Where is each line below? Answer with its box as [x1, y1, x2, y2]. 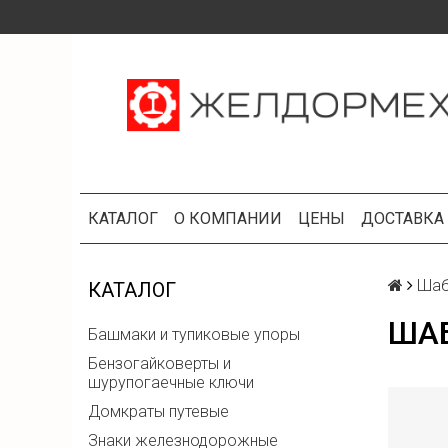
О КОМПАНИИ [174, 209, 282, 229]
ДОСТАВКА [361, 209, 444, 229]
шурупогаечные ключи [88, 373, 254, 393]
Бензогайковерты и [88, 354, 231, 374]
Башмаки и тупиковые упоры [88, 325, 300, 345]
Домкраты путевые [88, 402, 229, 422]
